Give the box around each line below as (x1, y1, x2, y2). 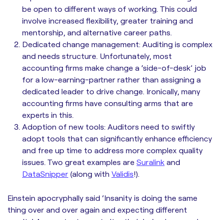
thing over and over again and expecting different (7, 204, 187, 215)
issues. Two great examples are (22, 157, 137, 167)
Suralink (137, 157, 165, 167)
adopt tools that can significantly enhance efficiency (22, 133, 212, 143)
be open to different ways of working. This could (22, 3, 197, 14)
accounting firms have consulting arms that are (22, 98, 193, 108)
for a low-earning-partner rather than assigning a (22, 74, 201, 84)
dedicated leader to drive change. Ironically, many (22, 86, 200, 96)
